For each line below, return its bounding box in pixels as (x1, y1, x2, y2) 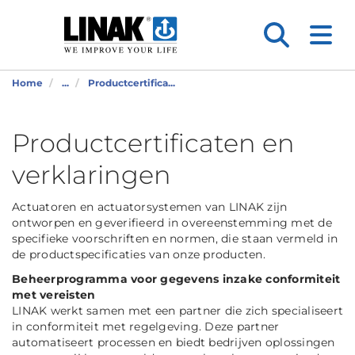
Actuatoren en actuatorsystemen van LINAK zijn (12, 200, 288, 214)
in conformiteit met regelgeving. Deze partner (12, 319, 280, 334)
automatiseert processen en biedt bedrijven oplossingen (12, 335, 335, 349)
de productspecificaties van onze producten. (12, 247, 265, 261)
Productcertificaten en (12, 128, 295, 158)
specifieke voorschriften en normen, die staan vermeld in (12, 231, 338, 246)
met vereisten (12, 288, 96, 302)
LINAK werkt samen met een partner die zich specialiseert (12, 303, 343, 318)
